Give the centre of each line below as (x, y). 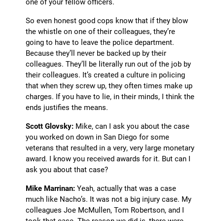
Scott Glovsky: (50, 126)
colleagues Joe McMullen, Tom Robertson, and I (105, 210)
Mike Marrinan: (51, 188)
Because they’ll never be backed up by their (96, 53)
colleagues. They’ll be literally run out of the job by (109, 64)
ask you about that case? (67, 169)
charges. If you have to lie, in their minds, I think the (110, 96)
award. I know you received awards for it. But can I (108, 159)
